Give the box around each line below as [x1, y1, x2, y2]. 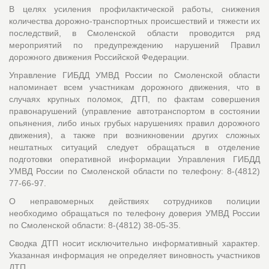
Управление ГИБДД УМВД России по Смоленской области [9, 70, 260, 80]
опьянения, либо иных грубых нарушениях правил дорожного [9, 118, 260, 128]
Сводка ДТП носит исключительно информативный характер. [9, 238, 260, 248]
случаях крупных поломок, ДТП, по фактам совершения [9, 94, 260, 104]
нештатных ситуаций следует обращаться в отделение [9, 142, 260, 152]
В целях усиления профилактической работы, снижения [9, 4, 260, 14]
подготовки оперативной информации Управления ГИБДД [9, 154, 260, 164]
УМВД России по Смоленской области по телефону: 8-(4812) [9, 166, 260, 176]
